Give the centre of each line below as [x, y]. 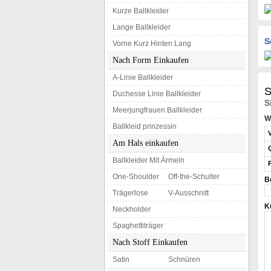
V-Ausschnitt [188, 193]
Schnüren [184, 260]
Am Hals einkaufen [145, 143]
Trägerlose [130, 193]
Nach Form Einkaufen [151, 60]
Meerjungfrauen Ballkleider [157, 110]
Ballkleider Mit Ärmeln [149, 160]
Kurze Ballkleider [141, 11]
